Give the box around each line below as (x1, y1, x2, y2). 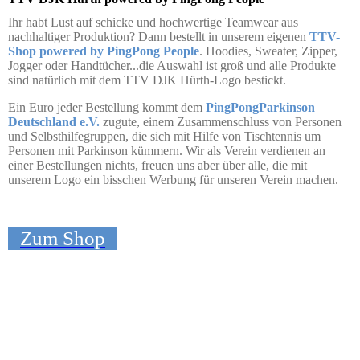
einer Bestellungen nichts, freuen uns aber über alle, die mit (8, 158, 307, 173)
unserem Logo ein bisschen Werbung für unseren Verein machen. (8, 173, 338, 187)
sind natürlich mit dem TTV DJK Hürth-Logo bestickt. (8, 73, 286, 88)
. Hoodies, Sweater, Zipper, (199, 44, 337, 59)
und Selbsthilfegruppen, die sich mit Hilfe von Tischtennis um (8, 129, 321, 144)
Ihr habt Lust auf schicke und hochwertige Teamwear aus (8, 15, 298, 30)
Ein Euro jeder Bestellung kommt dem (8, 100, 206, 115)
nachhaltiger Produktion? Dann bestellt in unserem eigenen (8, 30, 309, 44)
